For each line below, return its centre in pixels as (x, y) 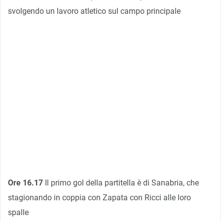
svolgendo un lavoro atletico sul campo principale (94, 11)
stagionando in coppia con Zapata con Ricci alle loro (99, 197)
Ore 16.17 (25, 183)
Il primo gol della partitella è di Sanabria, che (121, 183)
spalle (18, 212)
